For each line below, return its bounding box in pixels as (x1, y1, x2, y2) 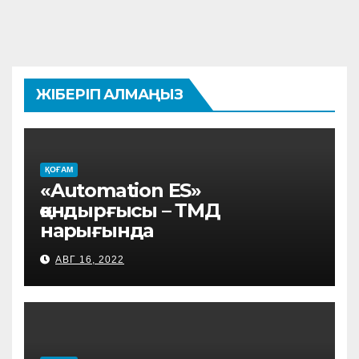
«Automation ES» (40, 179, 202, 203)
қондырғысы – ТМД (40, 199, 220, 223)
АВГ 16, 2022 (55, 254, 124, 266)
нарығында (40, 219, 154, 243)
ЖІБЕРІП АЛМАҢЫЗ (36, 86, 184, 104)
